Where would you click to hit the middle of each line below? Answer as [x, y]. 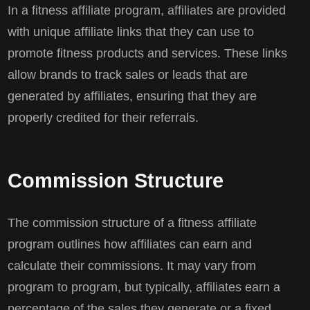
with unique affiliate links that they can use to [131, 32]
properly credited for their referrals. [103, 118]
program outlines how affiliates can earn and [130, 244]
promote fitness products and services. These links [148, 54]
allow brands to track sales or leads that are [128, 75]
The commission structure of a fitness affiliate [133, 222]
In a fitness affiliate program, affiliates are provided [147, 11]
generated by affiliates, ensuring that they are [133, 97]
